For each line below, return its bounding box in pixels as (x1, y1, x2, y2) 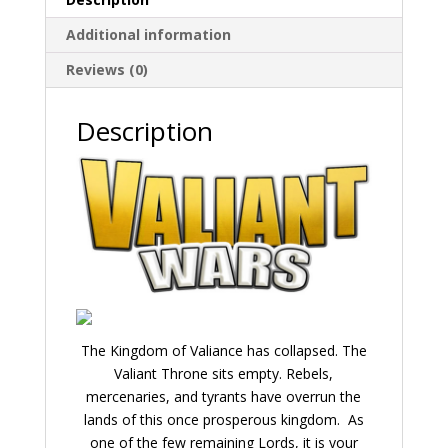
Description (75, 112, 213, 149)
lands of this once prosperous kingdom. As (83, 410, 364, 430)
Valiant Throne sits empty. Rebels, (114, 364, 334, 384)
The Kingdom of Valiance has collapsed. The (80, 341, 367, 361)
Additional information (65, 24, 231, 44)
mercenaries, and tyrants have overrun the (86, 387, 362, 407)
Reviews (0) (65, 59, 148, 79)
